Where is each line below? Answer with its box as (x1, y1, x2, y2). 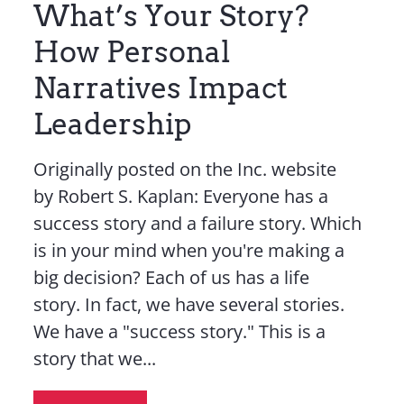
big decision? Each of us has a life (32, 265, 309, 289)
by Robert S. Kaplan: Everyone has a (32, 184, 328, 208)
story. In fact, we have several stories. (32, 292, 344, 317)
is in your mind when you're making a (32, 238, 344, 262)
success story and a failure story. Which (32, 211, 362, 235)
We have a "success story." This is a (32, 319, 326, 344)
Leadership (32, 106, 192, 142)
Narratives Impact (32, 70, 288, 106)
